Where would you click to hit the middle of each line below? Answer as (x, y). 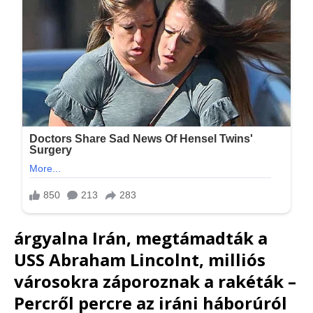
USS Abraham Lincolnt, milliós (140, 259)
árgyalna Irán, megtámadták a (141, 238)
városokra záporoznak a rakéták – (155, 281)
